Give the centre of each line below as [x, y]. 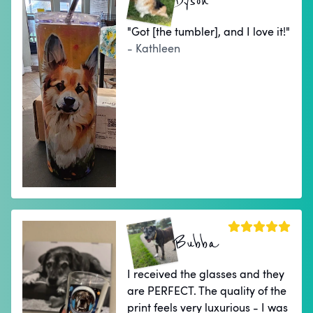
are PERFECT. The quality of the [207, 291]
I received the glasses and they [206, 274]
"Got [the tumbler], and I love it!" [209, 32]
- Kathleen [154, 49]
